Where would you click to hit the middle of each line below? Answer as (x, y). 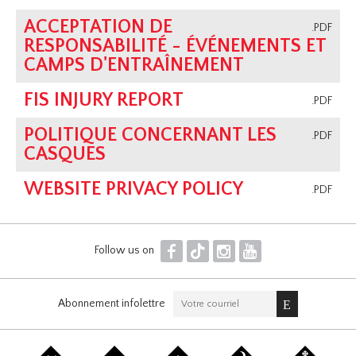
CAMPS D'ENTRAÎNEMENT (134, 66)
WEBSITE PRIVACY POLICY (134, 190)
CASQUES (65, 155)
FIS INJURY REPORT (104, 101)
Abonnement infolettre (112, 303)
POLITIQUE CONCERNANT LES (151, 135)
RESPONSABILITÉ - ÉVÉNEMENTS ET (175, 46)
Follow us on (125, 250)
